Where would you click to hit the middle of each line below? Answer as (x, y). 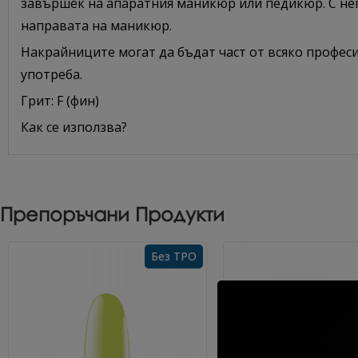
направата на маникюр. (96, 26)
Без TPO (173, 257)
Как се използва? (74, 127)
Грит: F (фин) (60, 101)
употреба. (52, 74)
